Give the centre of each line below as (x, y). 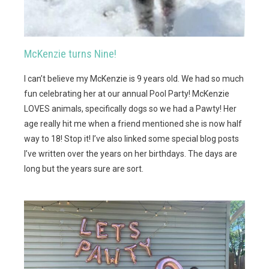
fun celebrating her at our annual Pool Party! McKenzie (127, 94)
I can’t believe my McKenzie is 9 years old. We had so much (134, 79)
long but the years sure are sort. (84, 169)
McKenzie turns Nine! (70, 54)
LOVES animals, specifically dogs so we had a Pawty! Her (130, 109)
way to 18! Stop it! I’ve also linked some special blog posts (131, 139)
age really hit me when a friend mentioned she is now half (133, 124)
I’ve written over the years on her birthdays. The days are (131, 154)
